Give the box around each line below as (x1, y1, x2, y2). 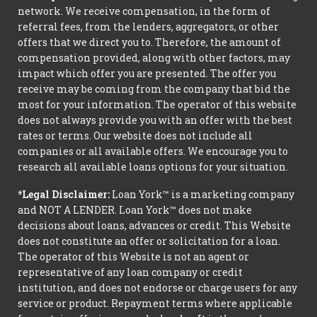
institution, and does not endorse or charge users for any (18, 280, 297, 294)
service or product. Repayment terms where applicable (18, 296, 292, 310)
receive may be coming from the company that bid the (18, 81, 290, 96)
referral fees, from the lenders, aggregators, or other (18, 19, 279, 33)
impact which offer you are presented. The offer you (18, 66, 276, 80)
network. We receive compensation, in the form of (18, 4, 270, 18)
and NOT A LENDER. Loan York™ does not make (18, 202, 252, 217)
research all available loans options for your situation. (18, 159, 288, 173)
